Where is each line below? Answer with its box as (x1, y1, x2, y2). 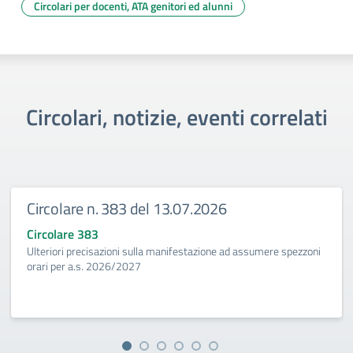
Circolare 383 (27, 225, 98, 243)
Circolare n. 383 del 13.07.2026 (27, 196, 227, 221)
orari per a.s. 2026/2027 (27, 258, 141, 274)
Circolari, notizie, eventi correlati (25, 100, 328, 134)
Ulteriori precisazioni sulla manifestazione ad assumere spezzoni (27, 243, 321, 259)
